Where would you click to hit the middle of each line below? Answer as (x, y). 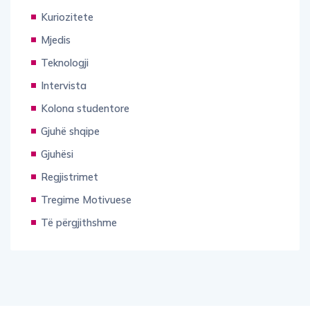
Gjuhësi (57, 154)
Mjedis (56, 39)
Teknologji (65, 62)
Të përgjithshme (79, 222)
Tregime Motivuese (86, 199)
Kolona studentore (85, 108)
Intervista (64, 85)
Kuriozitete (67, 17)
